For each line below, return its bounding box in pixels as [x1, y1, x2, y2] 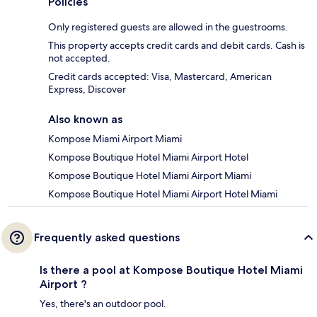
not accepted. [48, 52, 110, 65]
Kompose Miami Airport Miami [48, 132, 182, 146]
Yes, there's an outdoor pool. [40, 297, 166, 311]
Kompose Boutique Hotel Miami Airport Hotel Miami [48, 188, 277, 201]
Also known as [48, 113, 122, 127]
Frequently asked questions [34, 231, 180, 245]
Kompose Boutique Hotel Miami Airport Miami [48, 169, 251, 183]
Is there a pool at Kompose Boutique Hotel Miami [40, 263, 303, 277]
